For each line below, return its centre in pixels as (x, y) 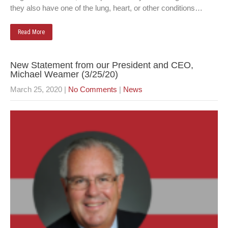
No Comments (93, 89)
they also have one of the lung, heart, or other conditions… (106, 8)
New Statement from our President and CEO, (102, 65)
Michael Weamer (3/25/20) (64, 74)
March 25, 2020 (36, 89)
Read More (31, 32)
